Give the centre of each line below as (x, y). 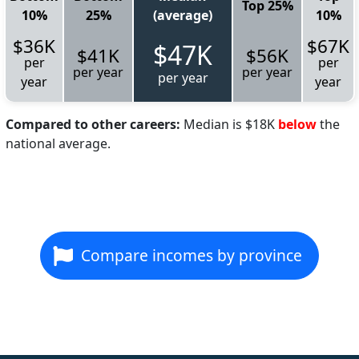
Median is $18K (229, 124)
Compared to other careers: (93, 124)
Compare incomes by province (192, 255)
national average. (58, 143)
